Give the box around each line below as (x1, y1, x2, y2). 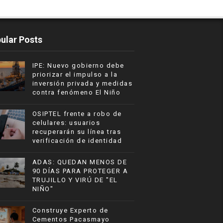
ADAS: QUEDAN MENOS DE (32, 158, 127, 166)
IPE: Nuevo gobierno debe (32, 62, 124, 70)
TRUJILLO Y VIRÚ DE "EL (32, 176, 118, 184)
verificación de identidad (32, 137, 122, 145)
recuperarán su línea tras (32, 128, 121, 136)
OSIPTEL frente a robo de (32, 110, 122, 118)
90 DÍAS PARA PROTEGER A (32, 167, 128, 175)
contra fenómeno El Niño (32, 89, 121, 97)
